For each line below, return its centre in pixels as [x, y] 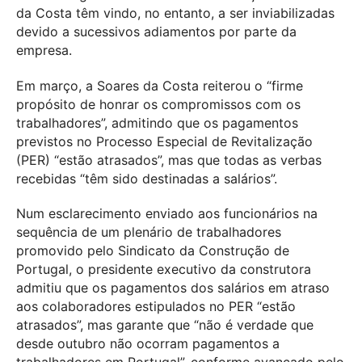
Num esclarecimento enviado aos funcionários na [167, 214]
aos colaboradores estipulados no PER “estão [156, 307]
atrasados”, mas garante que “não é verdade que [165, 325]
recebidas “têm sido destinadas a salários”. [147, 178]
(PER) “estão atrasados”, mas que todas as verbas [169, 160]
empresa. [44, 50]
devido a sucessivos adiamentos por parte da [156, 31]
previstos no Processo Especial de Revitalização [164, 141]
